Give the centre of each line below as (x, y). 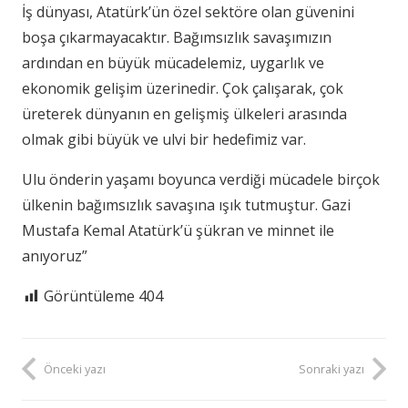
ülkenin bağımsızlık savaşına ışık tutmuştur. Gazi (186, 204)
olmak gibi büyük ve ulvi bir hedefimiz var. (164, 139)
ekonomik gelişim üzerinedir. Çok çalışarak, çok (183, 88)
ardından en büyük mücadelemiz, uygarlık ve (173, 62)
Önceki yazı (75, 368)
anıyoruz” (55, 255)
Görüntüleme (89, 296)
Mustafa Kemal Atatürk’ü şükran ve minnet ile (178, 230)
